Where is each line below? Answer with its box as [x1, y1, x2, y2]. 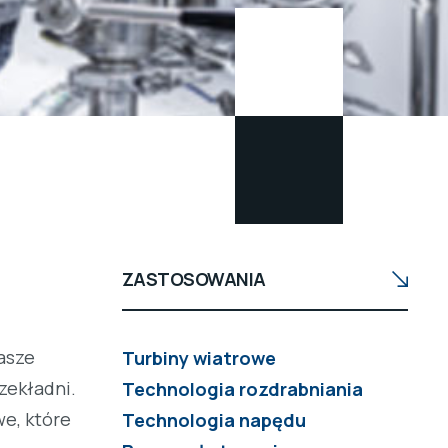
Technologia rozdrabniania [122, 377, 363, 402]
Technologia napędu [122, 408, 306, 433]
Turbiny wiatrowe [122, 346, 276, 371]
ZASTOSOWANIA [122, 266, 266, 291]
